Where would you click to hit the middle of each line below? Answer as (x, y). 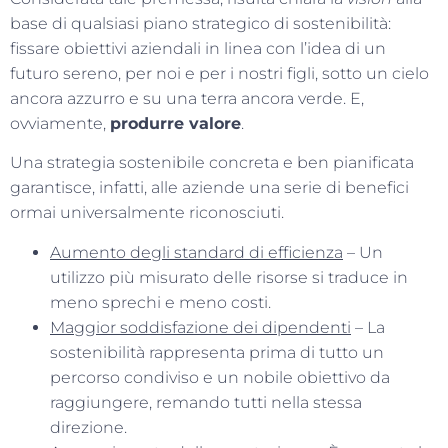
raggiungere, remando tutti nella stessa (206, 402)
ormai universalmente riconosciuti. (147, 213)
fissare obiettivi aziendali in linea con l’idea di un (198, 48)
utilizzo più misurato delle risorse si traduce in (229, 277)
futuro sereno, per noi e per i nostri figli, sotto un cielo (219, 73)
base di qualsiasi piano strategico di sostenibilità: (200, 23)
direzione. (88, 427)
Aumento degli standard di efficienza (196, 252)
